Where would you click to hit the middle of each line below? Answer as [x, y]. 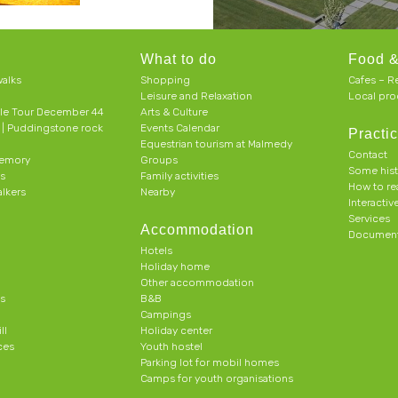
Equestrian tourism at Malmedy [217, 144]
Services [369, 219]
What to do [179, 59]
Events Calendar [180, 128]
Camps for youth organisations [217, 378]
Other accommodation [198, 283]
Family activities [180, 176]
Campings [166, 314]
